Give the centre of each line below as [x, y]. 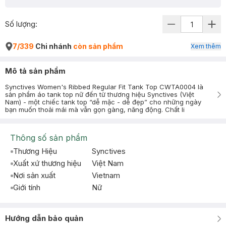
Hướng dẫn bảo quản [44, 218]
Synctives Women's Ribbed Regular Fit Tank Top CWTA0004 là [104, 87]
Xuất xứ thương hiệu [47, 163]
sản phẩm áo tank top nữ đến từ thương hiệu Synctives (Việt [100, 94]
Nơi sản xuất [34, 175]
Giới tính [27, 187]
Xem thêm [206, 46]
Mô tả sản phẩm [35, 71]
